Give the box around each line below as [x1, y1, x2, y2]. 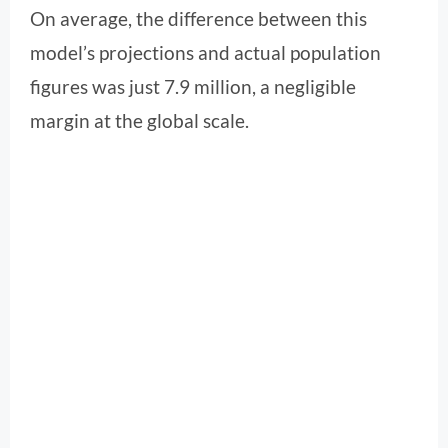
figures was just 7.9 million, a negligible [30, 74, 356, 98]
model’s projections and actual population [30, 40, 381, 64]
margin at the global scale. [30, 108, 249, 132]
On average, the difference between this [30, 6, 367, 30]
